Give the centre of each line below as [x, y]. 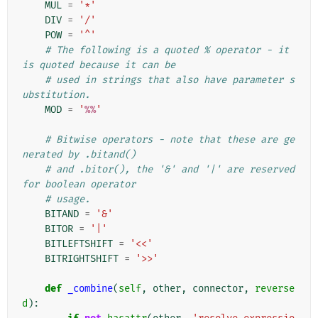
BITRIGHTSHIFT [82, 259]
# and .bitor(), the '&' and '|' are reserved [170, 170]
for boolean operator [79, 185]
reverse [275, 289]
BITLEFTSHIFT [79, 244]
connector [218, 289]
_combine [90, 289]
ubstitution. [56, 95]
